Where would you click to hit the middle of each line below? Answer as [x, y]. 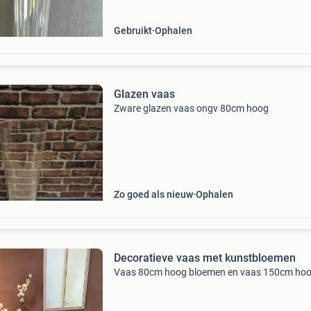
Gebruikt [133, 31]
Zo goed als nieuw [153, 194]
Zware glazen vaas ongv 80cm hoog [191, 108]
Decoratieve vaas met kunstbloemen [204, 258]
